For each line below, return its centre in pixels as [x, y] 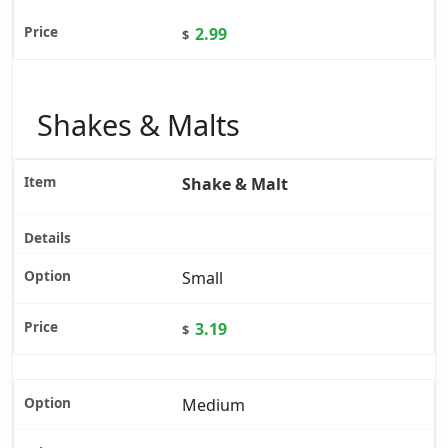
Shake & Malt [235, 184]
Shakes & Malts [138, 124]
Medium [213, 404]
